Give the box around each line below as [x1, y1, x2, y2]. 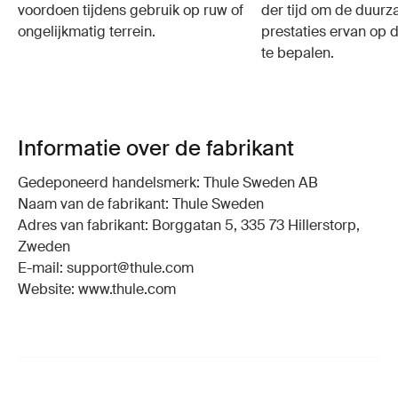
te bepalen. [261, 44, 334, 63]
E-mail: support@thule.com [18, 259, 194, 278]
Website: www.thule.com [18, 280, 176, 299]
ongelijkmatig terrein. [18, 22, 155, 42]
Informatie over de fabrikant [18, 134, 294, 163]
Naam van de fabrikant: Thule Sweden [18, 195, 264, 214]
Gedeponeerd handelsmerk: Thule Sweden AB [18, 173, 318, 193]
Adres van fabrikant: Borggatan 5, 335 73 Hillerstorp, [18, 216, 360, 235]
